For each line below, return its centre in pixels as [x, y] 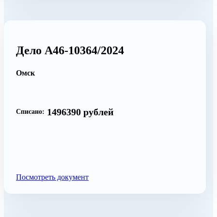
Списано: [30, 112]
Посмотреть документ [52, 177]
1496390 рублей [80, 112]
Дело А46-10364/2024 [70, 50]
